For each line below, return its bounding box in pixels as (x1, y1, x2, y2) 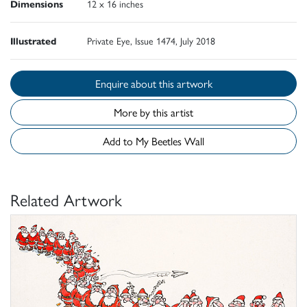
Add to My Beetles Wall (151, 133, 204, 149)
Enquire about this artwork (158, 75, 212, 92)
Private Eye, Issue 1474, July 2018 (87, 34, 215, 48)
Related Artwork (10, 188, 122, 212)
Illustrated (10, 34, 56, 48)
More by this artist (114, 104, 193, 121)
